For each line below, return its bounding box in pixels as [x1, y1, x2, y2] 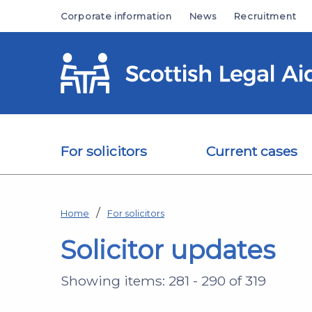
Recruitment [233, 11, 297, 22]
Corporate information [61, 11, 172, 22]
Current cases [206, 142, 297, 159]
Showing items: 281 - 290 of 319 [61, 272, 266, 289]
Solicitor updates [61, 233, 275, 265]
